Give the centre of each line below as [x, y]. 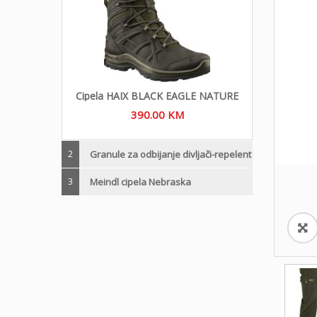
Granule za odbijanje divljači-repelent [171, 154]
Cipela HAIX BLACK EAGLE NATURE [157, 96]
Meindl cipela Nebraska [140, 181]
